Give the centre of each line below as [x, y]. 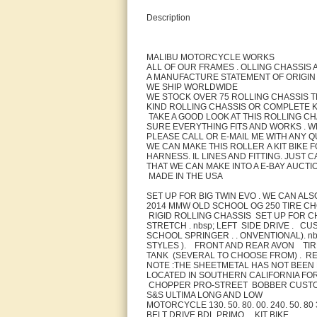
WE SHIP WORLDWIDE [192, 87]
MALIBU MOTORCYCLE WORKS [211, 57]
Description [168, 18]
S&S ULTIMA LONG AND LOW [204, 295]
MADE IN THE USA [185, 176]
